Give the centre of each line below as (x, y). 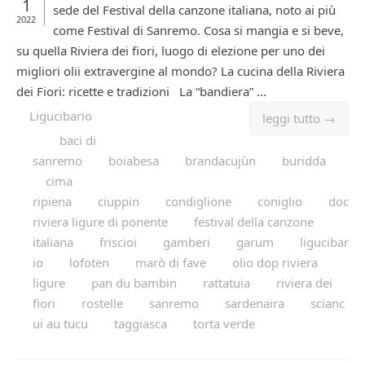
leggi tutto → (299, 119)
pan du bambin (134, 283)
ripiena (52, 202)
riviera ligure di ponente (100, 222)
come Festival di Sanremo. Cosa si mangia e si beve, (198, 31)
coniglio (280, 202)
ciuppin (119, 202)
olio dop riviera (275, 263)
